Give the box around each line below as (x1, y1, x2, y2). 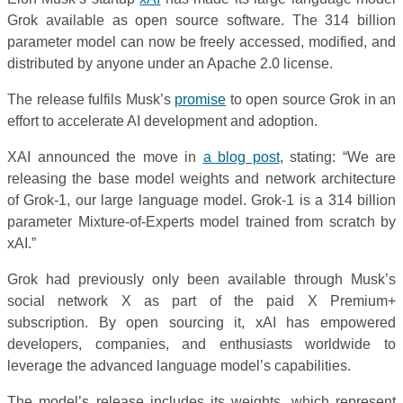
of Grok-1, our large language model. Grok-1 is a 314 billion (7, 192, 396, 208)
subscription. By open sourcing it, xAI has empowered (7, 314, 396, 330)
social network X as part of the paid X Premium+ (7, 292, 396, 309)
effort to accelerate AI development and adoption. (7, 112, 318, 129)
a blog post (202, 148, 280, 165)
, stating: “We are (279, 148, 396, 165)
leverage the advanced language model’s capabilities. (7, 357, 351, 373)
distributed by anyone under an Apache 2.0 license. (7, 55, 333, 71)
